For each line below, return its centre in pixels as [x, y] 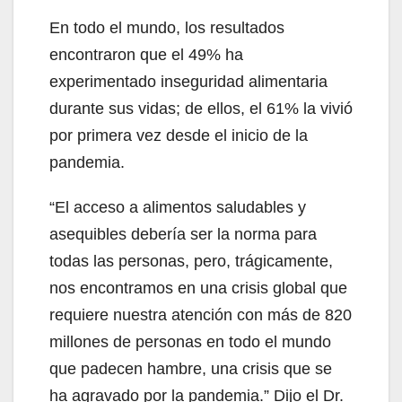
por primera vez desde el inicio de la [179, 135]
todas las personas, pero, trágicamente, [191, 261]
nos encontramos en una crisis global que [198, 288]
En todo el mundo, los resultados [167, 27]
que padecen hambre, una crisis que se [191, 368]
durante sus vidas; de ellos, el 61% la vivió [201, 108]
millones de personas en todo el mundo [190, 341]
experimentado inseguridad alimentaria [188, 81]
